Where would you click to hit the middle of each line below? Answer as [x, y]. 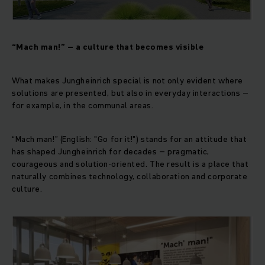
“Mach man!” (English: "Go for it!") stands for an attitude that [130, 139]
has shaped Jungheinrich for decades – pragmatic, [111, 152]
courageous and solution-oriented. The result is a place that [130, 164]
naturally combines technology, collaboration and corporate [130, 177]
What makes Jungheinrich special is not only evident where [127, 81]
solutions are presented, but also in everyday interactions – [130, 93]
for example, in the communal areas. [83, 106]
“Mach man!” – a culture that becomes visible [108, 47]
